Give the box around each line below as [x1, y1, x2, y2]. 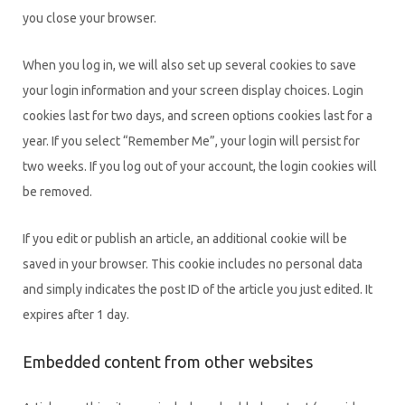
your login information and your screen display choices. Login [23, 82, 363, 98]
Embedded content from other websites [23, 353, 313, 372]
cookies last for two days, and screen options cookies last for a [23, 108, 372, 123]
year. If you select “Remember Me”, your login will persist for [23, 133, 360, 148]
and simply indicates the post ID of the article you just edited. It [23, 282, 372, 297]
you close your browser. [23, 10, 156, 25]
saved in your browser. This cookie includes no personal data [23, 257, 363, 272]
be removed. [23, 184, 92, 199]
